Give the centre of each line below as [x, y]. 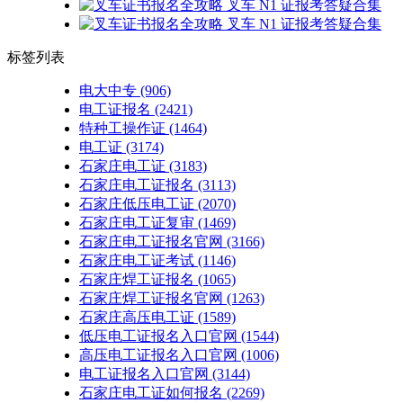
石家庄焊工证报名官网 [151, 298]
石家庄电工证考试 [137, 260]
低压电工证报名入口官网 [158, 336]
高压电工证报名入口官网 [158, 354]
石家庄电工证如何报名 [151, 392]
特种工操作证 [122, 128]
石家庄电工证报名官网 [151, 241]
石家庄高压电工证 [137, 317]
